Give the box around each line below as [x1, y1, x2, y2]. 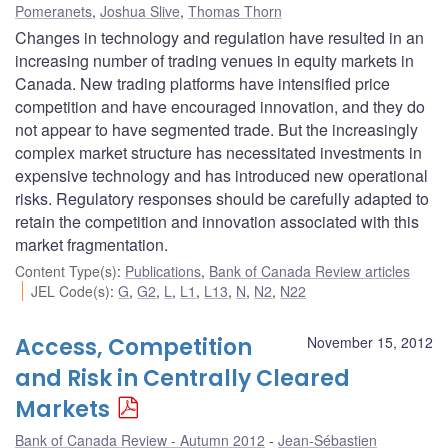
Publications [125, 260, 201, 281]
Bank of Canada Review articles [209, 260, 410, 281]
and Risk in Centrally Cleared [15, 362, 350, 394]
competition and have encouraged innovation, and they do [15, 94, 425, 118]
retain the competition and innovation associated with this [15, 209, 419, 233]
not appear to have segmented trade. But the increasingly [15, 117, 418, 141]
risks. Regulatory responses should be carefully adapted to [15, 186, 429, 210]
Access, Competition [15, 331, 252, 363]
